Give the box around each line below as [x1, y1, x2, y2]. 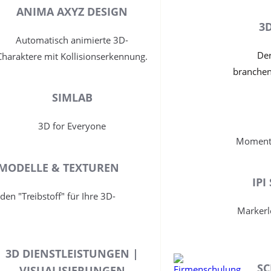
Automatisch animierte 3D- [16, 34, 129, 47]
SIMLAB [51, 90, 93, 105]
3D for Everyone [38, 120, 106, 132]
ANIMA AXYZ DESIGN [16, 4, 128, 19]
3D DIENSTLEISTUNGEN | [5, 246, 139, 261]
